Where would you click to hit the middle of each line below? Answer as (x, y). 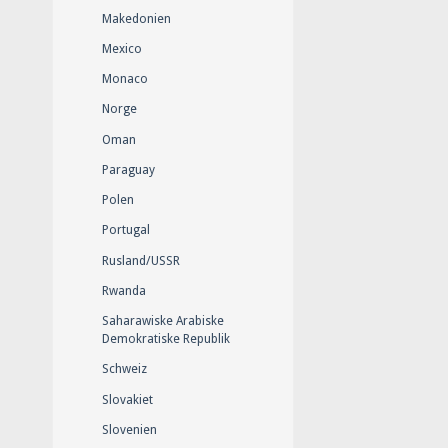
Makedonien (136, 18)
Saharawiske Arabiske (163, 321)
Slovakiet (127, 399)
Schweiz (124, 369)
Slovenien (129, 429)
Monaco (125, 79)
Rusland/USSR (141, 260)
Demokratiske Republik (166, 339)
